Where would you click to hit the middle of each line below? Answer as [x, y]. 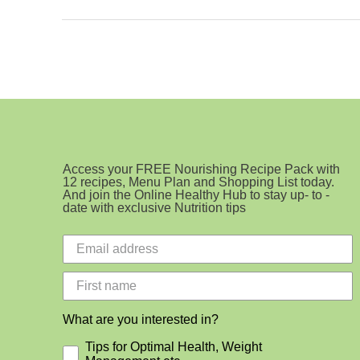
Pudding [82, 42]
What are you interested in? [141, 319]
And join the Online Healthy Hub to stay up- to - [196, 194]
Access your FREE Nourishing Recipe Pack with [201, 169]
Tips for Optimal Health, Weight [174, 346]
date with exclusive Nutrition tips [154, 207]
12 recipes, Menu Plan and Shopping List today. [198, 182]
